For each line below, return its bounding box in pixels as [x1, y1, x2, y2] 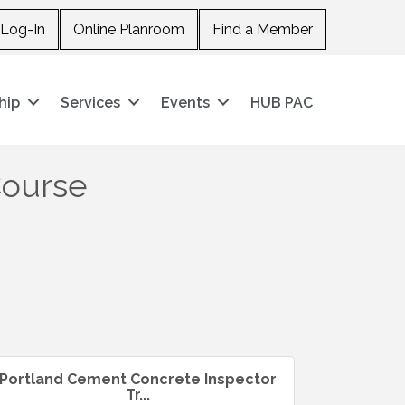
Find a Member [212, 21, 313, 38]
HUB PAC [250, 93, 314, 111]
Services [61, 93, 121, 111]
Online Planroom [72, 21, 184, 38]
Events [161, 93, 211, 111]
